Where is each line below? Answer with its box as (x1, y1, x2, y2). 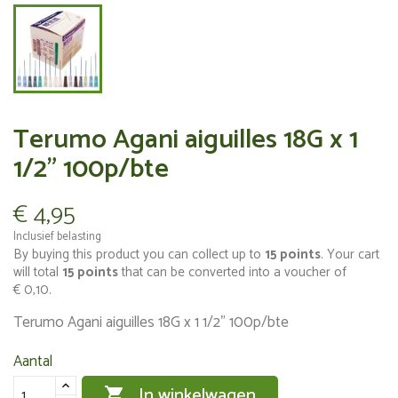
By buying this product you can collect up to (13, 243, 265, 266)
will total (13, 261, 62, 283)
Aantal (13, 349, 52, 374)
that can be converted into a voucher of (118, 261, 346, 283)
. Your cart (321, 243, 379, 266)
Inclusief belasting (13, 227, 101, 246)
